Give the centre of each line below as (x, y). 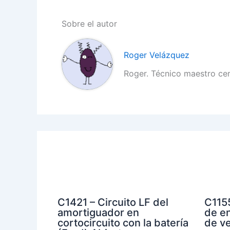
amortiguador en (98, 212)
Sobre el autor (89, 23)
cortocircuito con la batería (123, 223)
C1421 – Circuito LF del (113, 202)
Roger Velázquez (157, 55)
